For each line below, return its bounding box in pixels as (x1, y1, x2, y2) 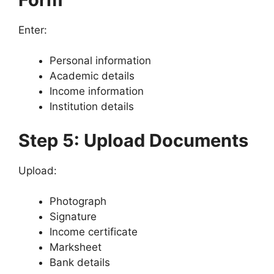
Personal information (50, 54, 151, 67)
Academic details (50, 70, 135, 82)
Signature (50, 210, 97, 223)
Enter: (18, 23, 47, 36)
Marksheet (50, 241, 102, 253)
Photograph (50, 195, 106, 207)
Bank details (50, 256, 110, 268)
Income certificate (50, 226, 138, 238)
